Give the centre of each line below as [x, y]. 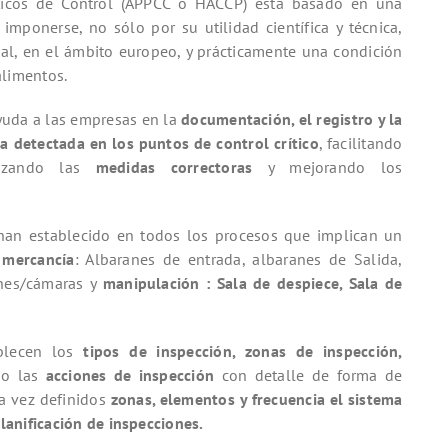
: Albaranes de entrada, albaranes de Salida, [238, 259]
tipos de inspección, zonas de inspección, [243, 351]
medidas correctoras [181, 167]
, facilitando [360, 143]
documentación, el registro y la [292, 119]
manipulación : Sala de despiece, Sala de [252, 283]
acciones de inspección [133, 375]
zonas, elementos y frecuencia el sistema [256, 399]
